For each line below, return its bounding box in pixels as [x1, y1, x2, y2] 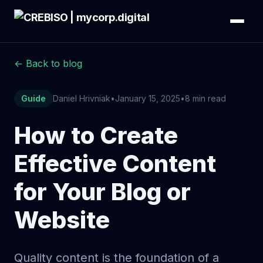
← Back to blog [14, 58, 82, 69]
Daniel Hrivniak [53, 93, 110, 103]
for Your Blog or [14, 177, 191, 206]
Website [14, 205, 110, 234]
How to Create [14, 121, 178, 150]
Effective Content [14, 149, 216, 178]
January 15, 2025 [115, 93, 180, 103]
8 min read [185, 93, 226, 103]
